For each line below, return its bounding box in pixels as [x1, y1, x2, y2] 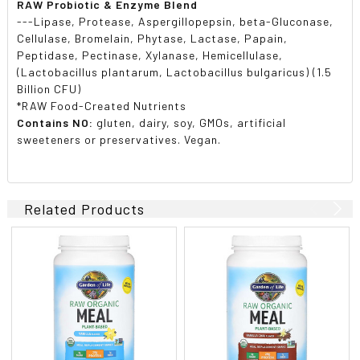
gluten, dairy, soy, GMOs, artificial [93, 115, 287, 129]
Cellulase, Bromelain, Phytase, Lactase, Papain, [17, 31, 288, 45]
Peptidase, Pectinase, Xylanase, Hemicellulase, [17, 47, 284, 62]
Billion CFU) [17, 81, 82, 96]
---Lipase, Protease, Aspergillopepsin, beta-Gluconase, [17, 14, 334, 28]
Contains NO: [17, 115, 94, 129]
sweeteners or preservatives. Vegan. [17, 132, 222, 146]
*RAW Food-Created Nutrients [17, 98, 187, 112]
